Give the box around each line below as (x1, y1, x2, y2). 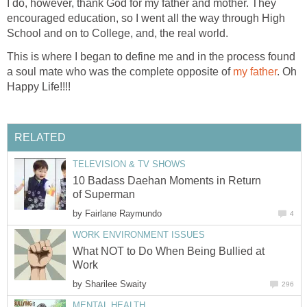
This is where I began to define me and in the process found (7, 50, 295, 62)
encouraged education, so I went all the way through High (7, 12, 285, 24)
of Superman (73, 188, 135, 200)
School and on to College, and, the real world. (7, 27, 228, 39)
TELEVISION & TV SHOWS (73, 158, 186, 169)
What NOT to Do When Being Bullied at (73, 245, 265, 258)
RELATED (14, 131, 66, 143)
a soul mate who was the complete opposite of (7, 65, 233, 77)
